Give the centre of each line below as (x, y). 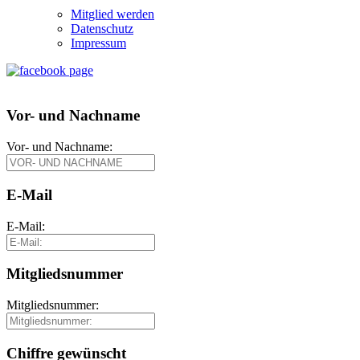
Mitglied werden (112, 14)
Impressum (98, 43)
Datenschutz (102, 28)
